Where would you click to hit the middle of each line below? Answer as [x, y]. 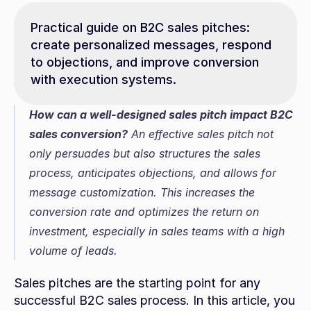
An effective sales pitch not [201, 134]
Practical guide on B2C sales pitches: [140, 27]
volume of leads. [73, 251]
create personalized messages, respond [151, 45]
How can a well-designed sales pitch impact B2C [161, 115]
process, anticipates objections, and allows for [153, 173]
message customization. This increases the [142, 192]
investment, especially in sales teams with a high [157, 231]
